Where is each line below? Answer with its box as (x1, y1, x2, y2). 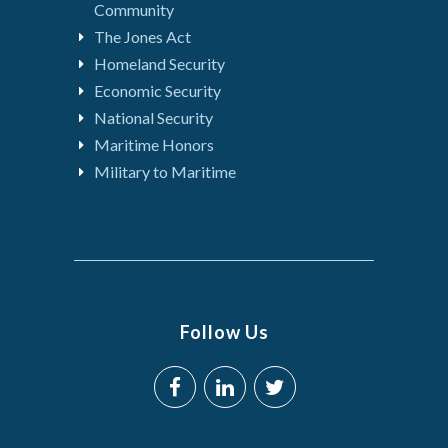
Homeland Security (94, 53, 225, 73)
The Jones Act (94, 26, 191, 46)
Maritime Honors (94, 134, 214, 154)
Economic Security (94, 80, 221, 100)
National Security (94, 107, 213, 127)
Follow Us (179, 320, 269, 343)
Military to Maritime (94, 161, 236, 181)
